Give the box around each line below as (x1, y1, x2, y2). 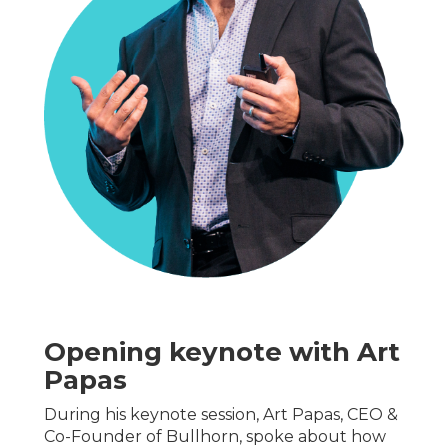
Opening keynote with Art (44, 335, 400, 368)
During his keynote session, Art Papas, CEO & (44, 404, 398, 424)
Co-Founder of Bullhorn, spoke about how (44, 426, 386, 446)
